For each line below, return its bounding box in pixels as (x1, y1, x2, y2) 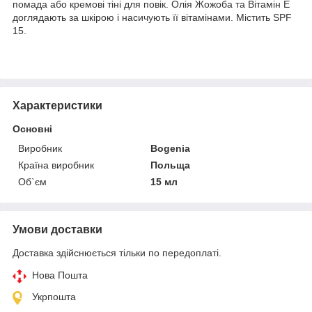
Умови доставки (13, 223, 102, 235)
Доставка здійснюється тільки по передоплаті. (13, 247, 221, 258)
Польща (150, 159, 191, 171)
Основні (13, 123, 52, 134)
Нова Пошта (32, 269, 88, 281)
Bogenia (150, 142, 191, 154)
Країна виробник (18, 159, 94, 171)
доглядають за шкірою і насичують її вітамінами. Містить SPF (13, 11, 292, 23)
